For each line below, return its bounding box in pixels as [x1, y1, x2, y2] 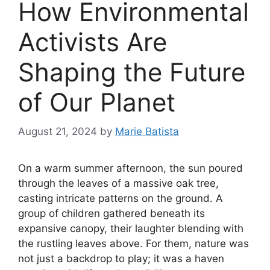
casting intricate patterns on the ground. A [18, 192, 223, 205]
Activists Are [18, 26, 167, 57]
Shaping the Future [18, 56, 245, 87]
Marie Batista [115, 125, 179, 138]
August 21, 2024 [18, 125, 97, 138]
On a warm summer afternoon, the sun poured [18, 162, 243, 175]
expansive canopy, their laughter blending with [18, 222, 243, 235]
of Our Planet [18, 86, 175, 118]
